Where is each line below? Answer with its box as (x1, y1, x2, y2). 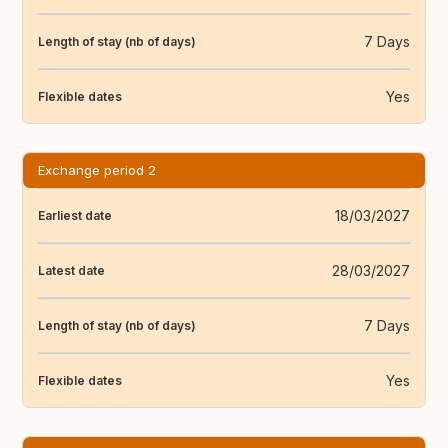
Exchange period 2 (38, 162, 156, 179)
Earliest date (38, 207, 112, 223)
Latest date (38, 262, 105, 278)
